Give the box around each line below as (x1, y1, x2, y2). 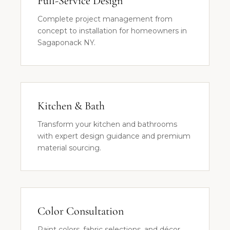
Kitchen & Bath (37, 99, 105, 112)
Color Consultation (37, 204, 124, 218)
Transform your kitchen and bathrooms (37, 119, 177, 129)
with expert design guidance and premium (37, 131, 190, 141)
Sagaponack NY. (37, 37, 95, 47)
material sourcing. (37, 143, 101, 152)
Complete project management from (37, 14, 172, 24)
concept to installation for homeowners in (37, 26, 187, 35)
